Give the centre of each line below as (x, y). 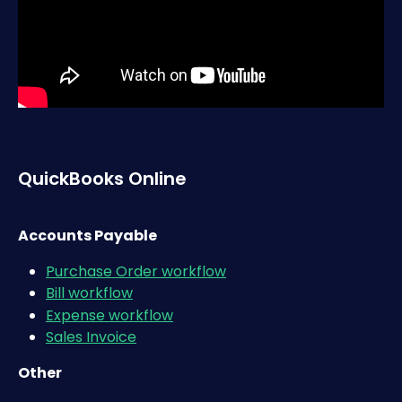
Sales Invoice (91, 337)
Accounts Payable (87, 235)
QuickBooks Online (102, 178)
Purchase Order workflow (136, 271)
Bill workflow (89, 293)
